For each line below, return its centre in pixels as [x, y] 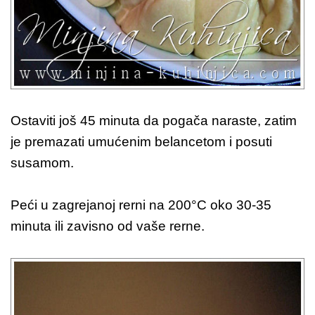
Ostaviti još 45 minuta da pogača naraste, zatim [154, 120]
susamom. [42, 162]
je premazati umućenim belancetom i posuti [141, 141]
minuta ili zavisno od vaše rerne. [108, 226]
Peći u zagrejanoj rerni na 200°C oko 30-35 [141, 205]
